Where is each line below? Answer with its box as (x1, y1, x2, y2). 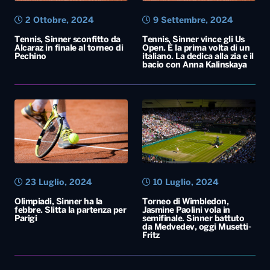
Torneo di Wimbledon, (142, 198, 228, 206)
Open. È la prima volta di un (142, 44, 250, 52)
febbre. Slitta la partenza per (14, 206, 126, 215)
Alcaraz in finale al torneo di (14, 44, 123, 52)
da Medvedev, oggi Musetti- (142, 223, 251, 231)
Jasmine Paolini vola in (142, 206, 230, 215)
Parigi (14, 215, 37, 223)
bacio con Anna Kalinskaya (142, 61, 247, 69)
